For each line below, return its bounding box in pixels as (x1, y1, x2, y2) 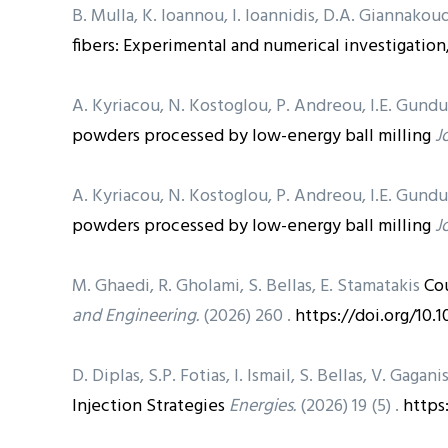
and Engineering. (72, 301, 199, 331)
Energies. (229, 391, 296, 421)
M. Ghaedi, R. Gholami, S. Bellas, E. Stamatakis (72, 271, 424, 301)
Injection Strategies (72, 391, 225, 421)
